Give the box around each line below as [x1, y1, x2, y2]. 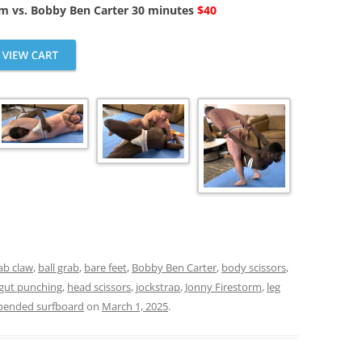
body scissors [221, 260, 286, 276]
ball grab [38, 260, 79, 276]
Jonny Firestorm [185, 280, 262, 295]
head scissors [67, 280, 131, 295]
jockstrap [136, 280, 180, 295]
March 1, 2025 [102, 299, 168, 314]
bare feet [84, 260, 127, 276]
